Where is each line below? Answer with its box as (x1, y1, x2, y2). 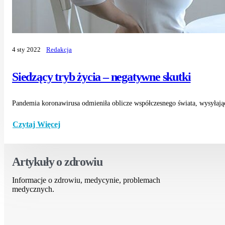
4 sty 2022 (12, 46, 41, 54)
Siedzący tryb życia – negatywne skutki (12, 70, 191, 83)
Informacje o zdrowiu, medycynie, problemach (12, 175, 160, 184)
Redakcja (46, 46, 72, 54)
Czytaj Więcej (13, 120, 60, 129)
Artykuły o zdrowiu (12, 155, 102, 168)
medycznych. (12, 184, 54, 193)
